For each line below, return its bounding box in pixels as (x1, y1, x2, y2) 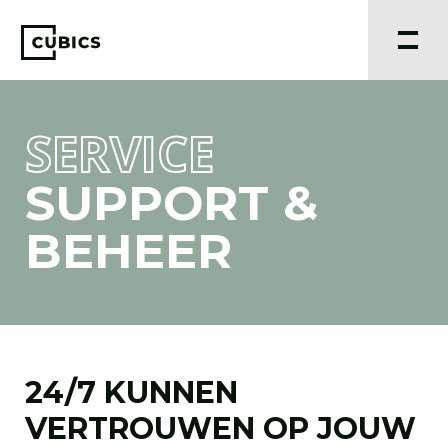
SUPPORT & (25, 174, 318, 232)
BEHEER (25, 222, 232, 280)
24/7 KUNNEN (25, 374, 238, 411)
